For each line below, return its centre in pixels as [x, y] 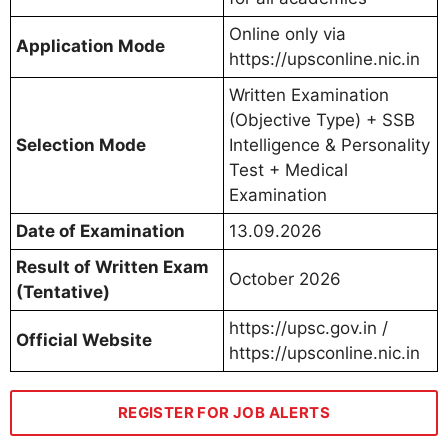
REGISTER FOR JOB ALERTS [224, 413]
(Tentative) [63, 292]
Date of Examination [100, 231]
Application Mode [90, 46]
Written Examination [309, 95]
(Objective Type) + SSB [322, 120]
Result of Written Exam [112, 267]
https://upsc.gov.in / [308, 328]
